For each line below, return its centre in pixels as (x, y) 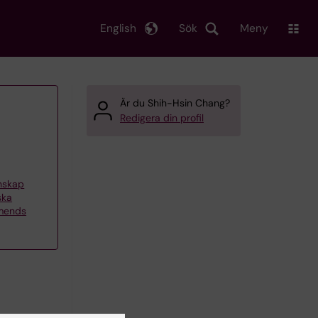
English (118, 28)
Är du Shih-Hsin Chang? (175, 103)
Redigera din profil (162, 118)
